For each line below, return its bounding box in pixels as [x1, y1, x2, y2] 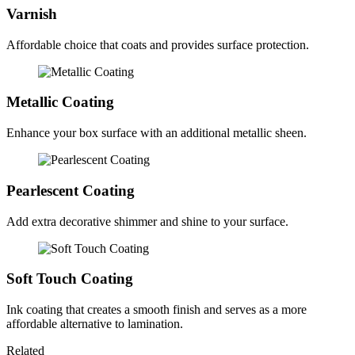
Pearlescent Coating [6, 181, 135, 199]
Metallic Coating [6, 94, 114, 111]
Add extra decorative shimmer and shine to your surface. [6, 214, 288, 228]
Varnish [6, 5, 57, 22]
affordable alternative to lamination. [6, 316, 183, 330]
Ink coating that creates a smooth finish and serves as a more [6, 302, 307, 316]
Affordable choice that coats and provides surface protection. [6, 37, 309, 52]
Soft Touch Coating [6, 270, 133, 288]
